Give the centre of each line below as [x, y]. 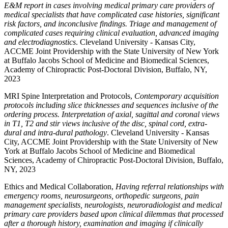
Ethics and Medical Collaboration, [60, 187]
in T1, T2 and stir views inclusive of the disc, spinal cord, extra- [106, 123]
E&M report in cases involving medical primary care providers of [109, 5]
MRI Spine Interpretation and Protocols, [69, 96]
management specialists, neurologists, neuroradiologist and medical [113, 205]
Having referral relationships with [170, 187]
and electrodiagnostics [40, 42]
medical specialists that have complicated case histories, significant [112, 15]
